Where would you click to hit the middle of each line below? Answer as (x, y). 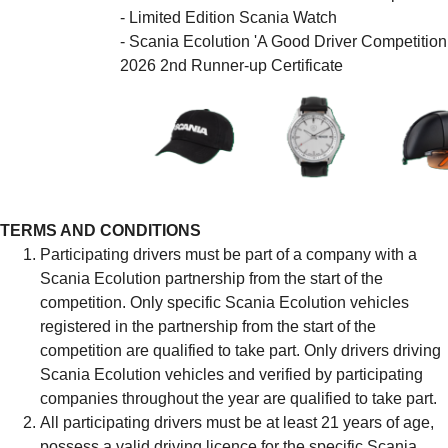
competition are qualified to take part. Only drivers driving (240, 350)
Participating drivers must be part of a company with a (228, 254)
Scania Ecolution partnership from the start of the (211, 278)
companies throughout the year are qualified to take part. (238, 398)
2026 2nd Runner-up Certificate (231, 66)
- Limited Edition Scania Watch (228, 18)
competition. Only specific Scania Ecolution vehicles (224, 302)
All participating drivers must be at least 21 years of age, (237, 422)
